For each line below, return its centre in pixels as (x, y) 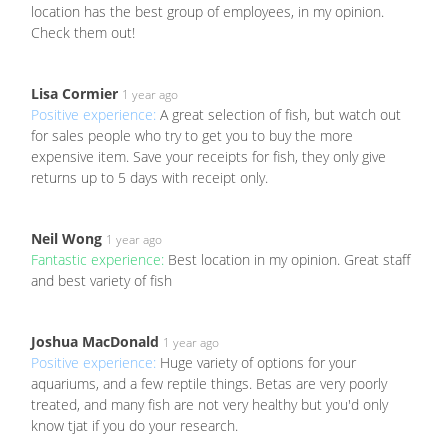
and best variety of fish (101, 281)
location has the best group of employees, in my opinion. (207, 12)
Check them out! (83, 33)
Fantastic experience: (99, 260)
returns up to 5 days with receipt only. (149, 178)
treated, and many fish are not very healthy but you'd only (209, 405)
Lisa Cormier (74, 94)
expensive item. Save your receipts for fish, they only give (208, 157)
